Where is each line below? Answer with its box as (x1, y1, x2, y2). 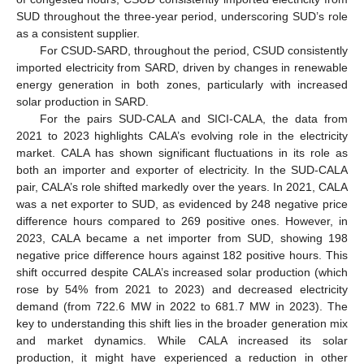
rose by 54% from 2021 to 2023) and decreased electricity (16, 283, 348, 297)
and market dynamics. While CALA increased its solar (16, 334, 348, 348)
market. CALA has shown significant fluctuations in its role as (16, 146, 348, 160)
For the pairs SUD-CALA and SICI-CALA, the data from (39, 112, 348, 126)
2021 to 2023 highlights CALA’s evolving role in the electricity (16, 129, 348, 143)
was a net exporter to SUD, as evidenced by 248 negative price (16, 197, 348, 211)
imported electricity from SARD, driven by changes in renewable (16, 61, 348, 75)
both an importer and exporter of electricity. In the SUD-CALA (16, 163, 348, 177)
